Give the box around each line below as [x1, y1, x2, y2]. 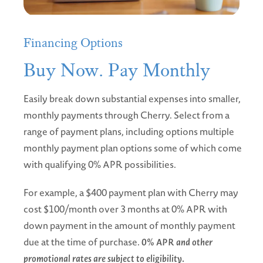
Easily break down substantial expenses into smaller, [23, 92, 241, 106]
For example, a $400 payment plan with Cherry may [23, 186, 238, 200]
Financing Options [23, 35, 123, 51]
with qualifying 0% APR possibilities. [23, 158, 176, 171]
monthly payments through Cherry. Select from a [23, 109, 230, 122]
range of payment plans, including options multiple [23, 125, 234, 139]
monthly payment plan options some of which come [23, 141, 242, 155]
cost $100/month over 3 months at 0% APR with [23, 203, 227, 216]
